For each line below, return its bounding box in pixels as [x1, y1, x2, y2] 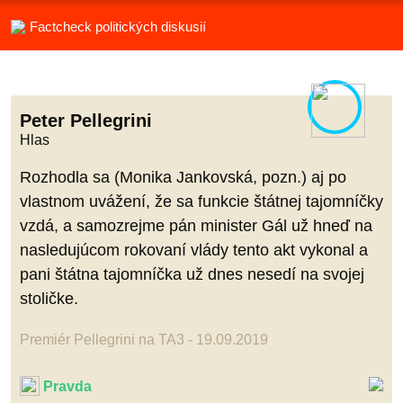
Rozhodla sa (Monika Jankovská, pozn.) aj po [20, 167, 346, 186]
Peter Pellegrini [20, 110, 152, 130]
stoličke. [20, 289, 78, 308]
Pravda [43, 378, 92, 394]
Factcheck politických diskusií [30, 19, 206, 34]
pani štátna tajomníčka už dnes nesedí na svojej [20, 264, 364, 283]
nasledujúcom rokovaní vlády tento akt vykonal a [20, 240, 368, 259]
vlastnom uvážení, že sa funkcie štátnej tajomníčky [20, 192, 383, 210]
